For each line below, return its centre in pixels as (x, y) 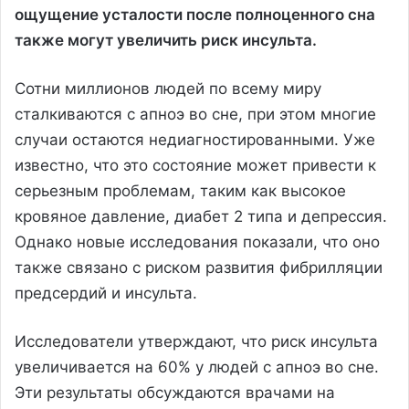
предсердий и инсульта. (106, 293)
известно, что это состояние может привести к (195, 165)
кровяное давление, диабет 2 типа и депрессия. (201, 216)
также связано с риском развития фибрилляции (199, 267)
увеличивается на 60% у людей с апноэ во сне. (197, 367)
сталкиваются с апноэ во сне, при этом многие (195, 114)
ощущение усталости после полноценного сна (195, 14)
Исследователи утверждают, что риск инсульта (196, 341)
